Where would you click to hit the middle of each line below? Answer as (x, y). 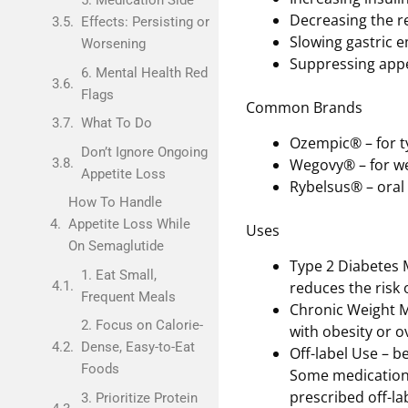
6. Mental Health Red (144, 72)
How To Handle (115, 202)
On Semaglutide (116, 246)
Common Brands (304, 108)
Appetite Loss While (129, 224)
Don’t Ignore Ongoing (144, 152)
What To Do (116, 123)
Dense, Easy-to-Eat (138, 347)
